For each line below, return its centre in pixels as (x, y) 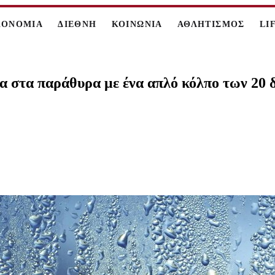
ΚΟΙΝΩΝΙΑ (137, 24)
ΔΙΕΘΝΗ (77, 24)
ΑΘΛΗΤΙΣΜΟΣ (211, 24)
